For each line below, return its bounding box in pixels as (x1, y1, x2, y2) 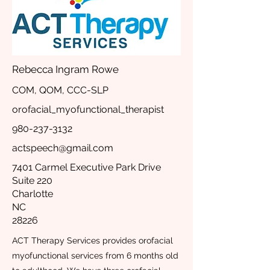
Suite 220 (12, 175, 52, 186)
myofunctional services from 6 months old (12, 251, 178, 260)
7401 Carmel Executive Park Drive (12, 162, 161, 173)
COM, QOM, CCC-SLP (12, 84, 108, 96)
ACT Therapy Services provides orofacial (12, 236, 173, 245)
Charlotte (12, 188, 53, 199)
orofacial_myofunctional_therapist (12, 104, 164, 115)
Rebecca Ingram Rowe (12, 63, 119, 75)
